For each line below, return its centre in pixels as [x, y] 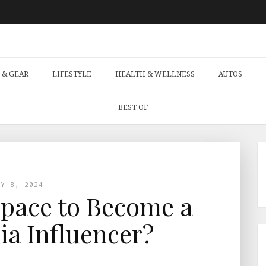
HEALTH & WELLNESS [155, 74]
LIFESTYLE [72, 74]
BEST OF [133, 107]
